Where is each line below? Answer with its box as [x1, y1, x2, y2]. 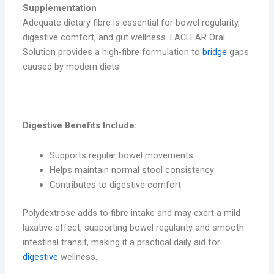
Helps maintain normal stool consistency [49, 165, 214, 176]
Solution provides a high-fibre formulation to [23, 46, 203, 57]
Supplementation [23, 2, 97, 13]
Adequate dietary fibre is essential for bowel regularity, [23, 17, 240, 28]
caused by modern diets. [23, 61, 122, 72]
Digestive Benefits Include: [23, 119, 138, 131]
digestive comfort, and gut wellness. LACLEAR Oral [23, 31, 226, 43]
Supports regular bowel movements [49, 150, 193, 161]
